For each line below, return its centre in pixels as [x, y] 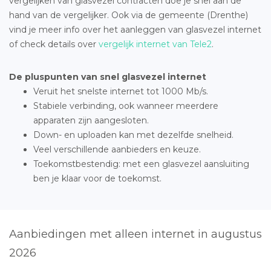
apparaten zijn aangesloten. [91, 120]
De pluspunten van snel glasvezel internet [108, 77]
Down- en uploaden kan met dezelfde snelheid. [133, 135]
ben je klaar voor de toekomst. [97, 178]
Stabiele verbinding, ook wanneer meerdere [126, 106]
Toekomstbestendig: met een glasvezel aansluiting [141, 164]
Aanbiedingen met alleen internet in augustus [135, 234]
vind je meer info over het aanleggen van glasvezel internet [135, 29]
